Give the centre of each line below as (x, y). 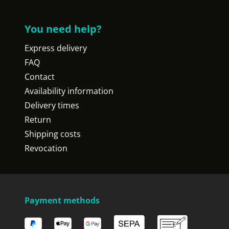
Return (38, 120)
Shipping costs (53, 134)
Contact (40, 77)
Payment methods (62, 200)
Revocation (46, 148)
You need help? (63, 29)
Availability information (69, 91)
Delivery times (52, 105)
